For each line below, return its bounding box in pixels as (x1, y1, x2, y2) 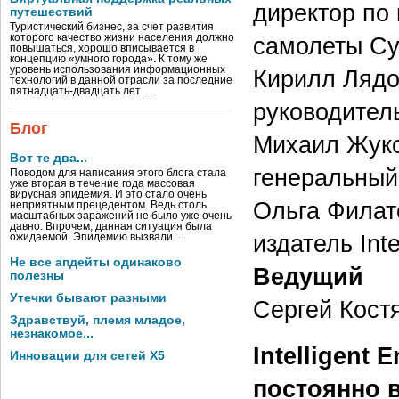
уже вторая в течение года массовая (10, 178, 195, 189)
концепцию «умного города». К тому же (10, 53, 208, 64)
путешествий (10, 5, 93, 19)
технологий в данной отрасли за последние (10, 75, 232, 85)
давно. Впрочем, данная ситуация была (10, 221, 212, 232)
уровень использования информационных (10, 64, 225, 75)
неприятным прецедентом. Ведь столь (10, 199, 207, 210)
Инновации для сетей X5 (10, 349, 165, 362)
